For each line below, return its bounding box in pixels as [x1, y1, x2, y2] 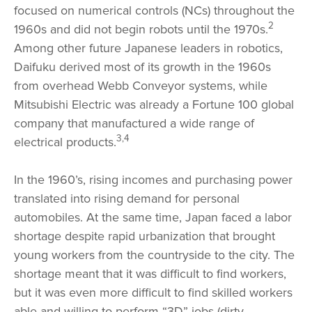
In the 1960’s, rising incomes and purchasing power [14, 172, 292, 187]
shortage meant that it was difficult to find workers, [14, 266, 286, 281]
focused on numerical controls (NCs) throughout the [14, 3, 295, 18]
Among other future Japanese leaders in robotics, [14, 40, 283, 56]
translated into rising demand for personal [14, 191, 240, 206]
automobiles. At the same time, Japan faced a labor [14, 210, 292, 225]
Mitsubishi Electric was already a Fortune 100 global [14, 97, 294, 112]
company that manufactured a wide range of [14, 116, 254, 131]
